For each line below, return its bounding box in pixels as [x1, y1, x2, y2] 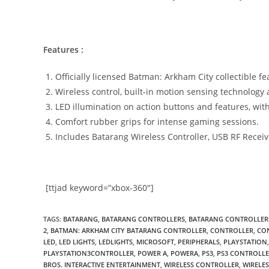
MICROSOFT [136, 237, 174, 246]
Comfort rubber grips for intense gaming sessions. [55, 116, 259, 127]
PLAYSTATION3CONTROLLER [43, 249, 134, 258]
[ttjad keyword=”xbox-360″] [43, 182, 154, 193]
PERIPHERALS [178, 237, 220, 246]
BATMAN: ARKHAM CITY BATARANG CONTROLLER [50, 226, 207, 235]
